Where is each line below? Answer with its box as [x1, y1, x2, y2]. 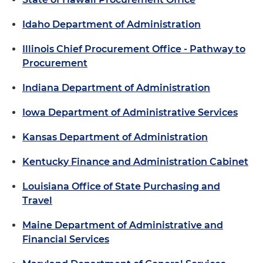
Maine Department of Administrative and [22, 219, 223, 231]
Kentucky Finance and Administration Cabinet [22, 156, 248, 167]
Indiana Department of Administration [22, 82, 210, 93]
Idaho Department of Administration [22, 18, 201, 30]
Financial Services [22, 233, 109, 245]
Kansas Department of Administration [22, 131, 208, 143]
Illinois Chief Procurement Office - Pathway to [22, 43, 245, 55]
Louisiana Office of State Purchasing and [22, 180, 220, 192]
